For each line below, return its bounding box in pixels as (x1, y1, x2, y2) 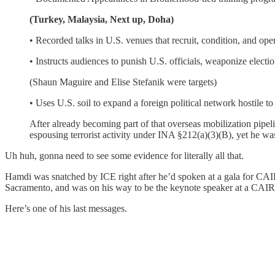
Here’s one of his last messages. (5, 203, 127, 214)
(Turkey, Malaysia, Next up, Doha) (29, 14, 174, 25)
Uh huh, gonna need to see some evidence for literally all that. (5, 150, 244, 161)
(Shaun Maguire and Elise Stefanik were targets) (29, 76, 217, 87)
